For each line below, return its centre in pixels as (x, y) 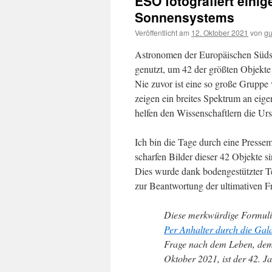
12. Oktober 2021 (220, 32)
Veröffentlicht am (162, 32)
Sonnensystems (185, 17)
